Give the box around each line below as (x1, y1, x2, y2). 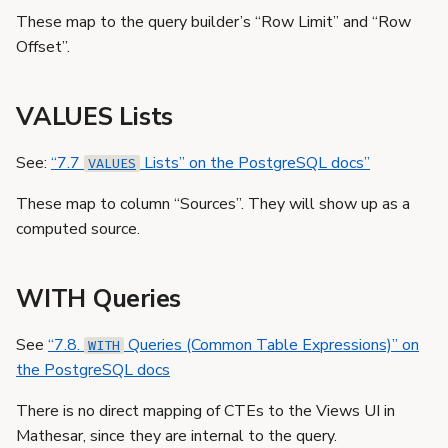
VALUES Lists (16, 100, 173, 134)
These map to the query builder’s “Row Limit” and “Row (16, 11, 411, 33)
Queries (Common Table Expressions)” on (124, 334, 419, 356)
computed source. (16, 218, 140, 240)
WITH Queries (16, 282, 181, 316)
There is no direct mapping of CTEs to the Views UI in (16, 400, 395, 422)
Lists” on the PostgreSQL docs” (140, 152, 370, 174)
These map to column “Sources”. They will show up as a (16, 193, 410, 215)
